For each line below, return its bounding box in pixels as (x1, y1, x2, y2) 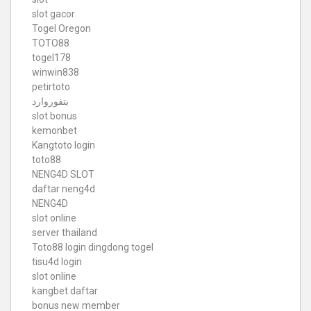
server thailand (32, 226, 97, 238)
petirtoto (32, 81, 70, 92)
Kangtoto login (32, 139, 95, 151)
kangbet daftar (32, 285, 98, 296)
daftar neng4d (32, 183, 95, 194)
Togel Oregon (32, 22, 91, 34)
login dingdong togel (65, 241, 153, 253)
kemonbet (32, 124, 77, 136)
